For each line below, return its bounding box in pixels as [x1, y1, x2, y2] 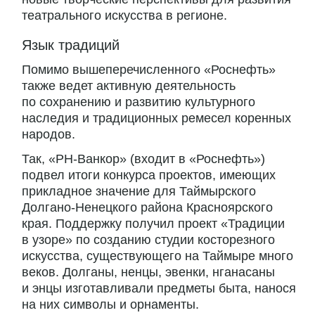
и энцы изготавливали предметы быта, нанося [22, 281, 296, 296]
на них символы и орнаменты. [22, 297, 199, 312]
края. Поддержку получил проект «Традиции [22, 217, 285, 231]
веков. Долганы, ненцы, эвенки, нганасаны [22, 265, 275, 280]
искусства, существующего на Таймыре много [22, 249, 293, 264]
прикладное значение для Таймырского [22, 184, 256, 199]
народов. [22, 127, 75, 142]
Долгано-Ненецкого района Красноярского [22, 200, 273, 215]
